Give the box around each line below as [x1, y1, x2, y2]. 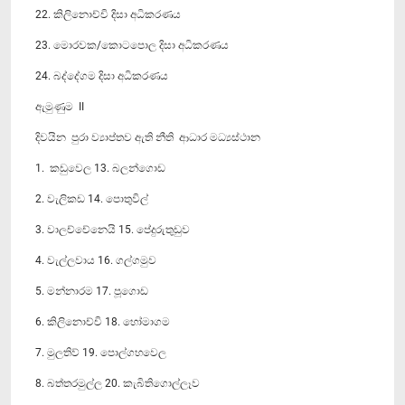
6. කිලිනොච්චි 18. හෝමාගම [35, 315, 170, 328]
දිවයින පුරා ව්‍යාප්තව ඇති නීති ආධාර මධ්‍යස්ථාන [35, 130, 260, 144]
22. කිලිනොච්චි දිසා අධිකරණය [35, 7, 181, 21]
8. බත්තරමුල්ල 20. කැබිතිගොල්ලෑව [35, 376, 200, 390]
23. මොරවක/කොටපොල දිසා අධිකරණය [35, 38, 229, 52]
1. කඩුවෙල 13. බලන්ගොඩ [35, 161, 165, 174]
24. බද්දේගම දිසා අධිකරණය [35, 69, 168, 82]
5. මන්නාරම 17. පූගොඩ [35, 284, 148, 297]
